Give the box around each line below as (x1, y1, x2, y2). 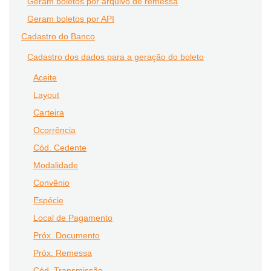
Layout (33, 90, 59, 100)
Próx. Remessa (33, 248, 92, 258)
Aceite (33, 73, 57, 82)
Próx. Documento (33, 230, 100, 240)
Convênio (33, 178, 70, 188)
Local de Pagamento (33, 213, 113, 223)
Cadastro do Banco (21, 31, 95, 41)
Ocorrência (33, 125, 76, 135)
